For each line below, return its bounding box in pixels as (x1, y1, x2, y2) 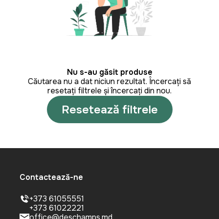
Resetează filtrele (61, 102, 158, 117)
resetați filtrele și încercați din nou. (47, 86, 172, 96)
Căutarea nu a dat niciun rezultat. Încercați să (28, 76, 191, 87)
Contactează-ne (20, 172, 83, 182)
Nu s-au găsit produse (66, 67, 153, 77)
